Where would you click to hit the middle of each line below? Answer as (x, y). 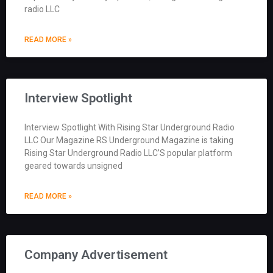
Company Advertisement (96, 254)
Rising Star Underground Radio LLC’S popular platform (128, 153)
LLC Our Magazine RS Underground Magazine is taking (129, 140)
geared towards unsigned (73, 165)
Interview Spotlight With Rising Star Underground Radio (129, 127)
